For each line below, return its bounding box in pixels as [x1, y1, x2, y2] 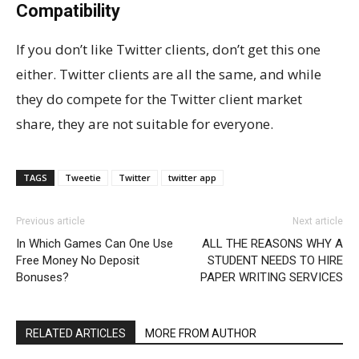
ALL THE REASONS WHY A [202, 236, 343, 252]
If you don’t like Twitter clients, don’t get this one [16, 40, 321, 59]
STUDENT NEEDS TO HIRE [208, 253, 343, 268]
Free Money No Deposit [16, 253, 139, 268]
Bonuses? [16, 270, 69, 285]
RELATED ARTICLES [26, 327, 126, 341]
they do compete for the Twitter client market [16, 90, 302, 109]
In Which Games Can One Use [16, 236, 173, 252]
